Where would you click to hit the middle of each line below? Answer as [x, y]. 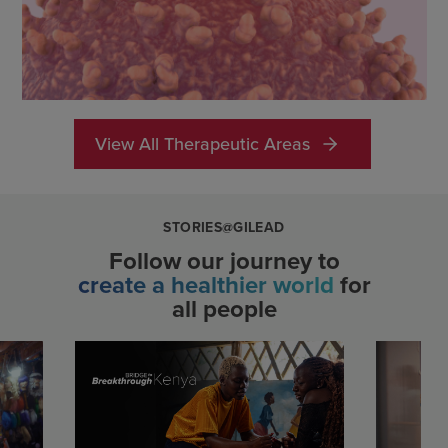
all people [224, 309]
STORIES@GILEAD [224, 228]
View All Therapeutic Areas [202, 144]
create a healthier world [205, 285]
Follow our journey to [224, 261]
